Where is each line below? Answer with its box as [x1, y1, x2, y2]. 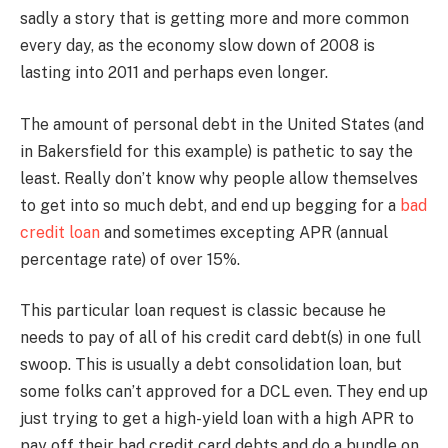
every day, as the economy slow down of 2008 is [20, 36, 375, 55]
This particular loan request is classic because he [20, 301, 386, 321]
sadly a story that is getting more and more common [20, 9, 409, 28]
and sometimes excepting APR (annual [100, 222, 388, 242]
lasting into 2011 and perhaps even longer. [20, 63, 328, 82]
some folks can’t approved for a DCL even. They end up [20, 382, 428, 402]
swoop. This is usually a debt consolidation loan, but [20, 355, 402, 375]
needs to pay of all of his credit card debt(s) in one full [20, 328, 421, 348]
